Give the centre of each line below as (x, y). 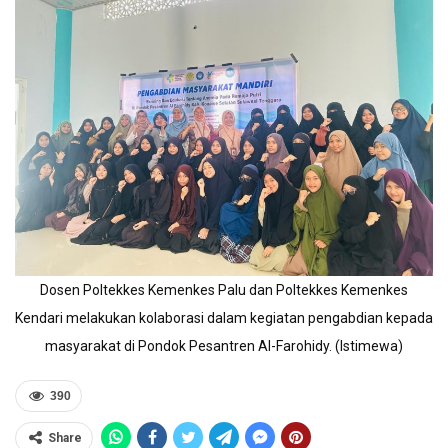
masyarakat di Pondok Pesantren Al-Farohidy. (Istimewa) (224, 346)
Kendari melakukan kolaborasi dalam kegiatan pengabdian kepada (224, 318)
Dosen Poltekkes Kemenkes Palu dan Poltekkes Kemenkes (224, 290)
